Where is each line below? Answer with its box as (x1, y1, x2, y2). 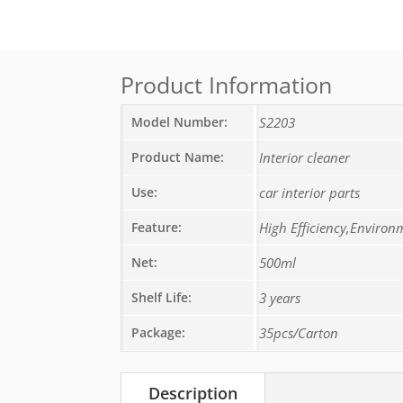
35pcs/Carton (259, 324, 339, 342)
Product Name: (131, 148, 225, 166)
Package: (131, 324, 186, 341)
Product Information (121, 69, 333, 100)
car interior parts (259, 184, 361, 201)
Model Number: (131, 113, 228, 130)
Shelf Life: (131, 289, 193, 306)
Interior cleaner (259, 148, 351, 166)
